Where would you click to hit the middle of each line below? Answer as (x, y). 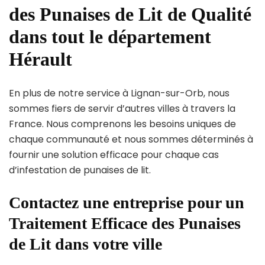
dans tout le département (110, 36)
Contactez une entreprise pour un (127, 203)
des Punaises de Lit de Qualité (130, 14)
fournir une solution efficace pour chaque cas (114, 155)
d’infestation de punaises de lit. (80, 170)
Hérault (41, 59)
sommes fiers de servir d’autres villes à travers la (122, 109)
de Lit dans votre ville (85, 244)
